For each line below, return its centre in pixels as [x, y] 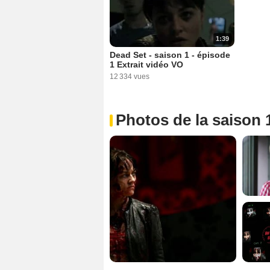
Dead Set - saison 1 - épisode [170, 55]
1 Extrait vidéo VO [146, 64]
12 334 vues [130, 76]
